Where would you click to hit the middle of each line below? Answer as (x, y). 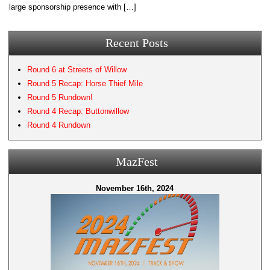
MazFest (137, 162)
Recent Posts (137, 43)
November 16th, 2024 (135, 188)
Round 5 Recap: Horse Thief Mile (85, 83)
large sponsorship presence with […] (73, 7)
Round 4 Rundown (59, 125)
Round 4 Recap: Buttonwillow (78, 111)
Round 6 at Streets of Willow (77, 70)
